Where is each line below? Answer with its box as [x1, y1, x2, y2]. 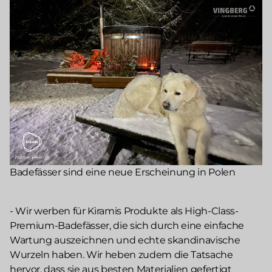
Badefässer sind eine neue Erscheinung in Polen [10, 166, 236, 178]
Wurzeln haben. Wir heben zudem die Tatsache [10, 248, 233, 260]
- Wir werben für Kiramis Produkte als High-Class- [10, 205, 239, 217]
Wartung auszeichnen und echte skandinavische [10, 234, 240, 246]
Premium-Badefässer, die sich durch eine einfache [10, 219, 245, 231]
